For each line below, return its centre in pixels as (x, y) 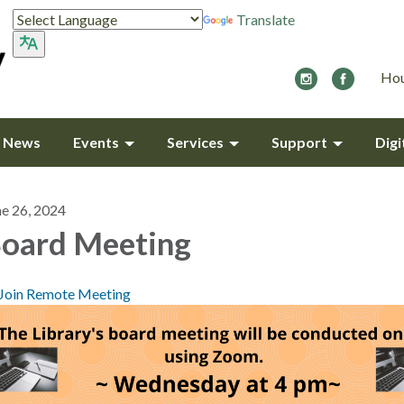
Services (195, 142)
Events (96, 142)
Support (299, 142)
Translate (266, 19)
